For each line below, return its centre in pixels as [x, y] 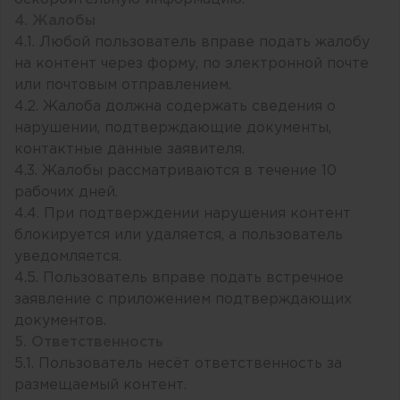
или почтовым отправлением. [123, 86]
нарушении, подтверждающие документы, [173, 129]
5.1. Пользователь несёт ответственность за [178, 364]
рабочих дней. [66, 193]
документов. [60, 321]
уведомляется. [68, 257]
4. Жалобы [55, 21]
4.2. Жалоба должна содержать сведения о [175, 107]
